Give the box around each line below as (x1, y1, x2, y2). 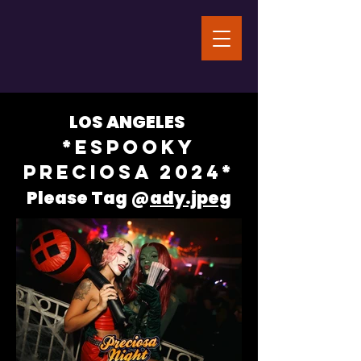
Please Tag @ (27, 186, 150, 210)
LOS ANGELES (69, 110, 189, 134)
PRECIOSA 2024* (23, 160, 234, 184)
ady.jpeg (150, 186, 231, 210)
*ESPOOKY (62, 135, 196, 159)
